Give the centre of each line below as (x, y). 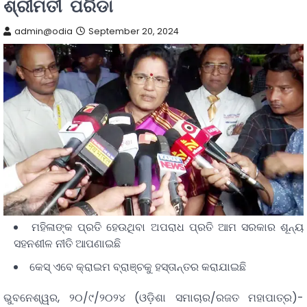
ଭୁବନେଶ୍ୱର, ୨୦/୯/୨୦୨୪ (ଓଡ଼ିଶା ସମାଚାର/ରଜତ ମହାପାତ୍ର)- (153, 297)
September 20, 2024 (134, 31)
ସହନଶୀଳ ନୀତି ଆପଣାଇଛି (67, 243)
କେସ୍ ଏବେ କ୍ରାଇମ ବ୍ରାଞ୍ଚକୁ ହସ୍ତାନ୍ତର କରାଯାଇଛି (138, 267)
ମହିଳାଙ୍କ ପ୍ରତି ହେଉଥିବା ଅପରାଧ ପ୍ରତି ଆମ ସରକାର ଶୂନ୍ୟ (168, 227)
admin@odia (44, 31)
